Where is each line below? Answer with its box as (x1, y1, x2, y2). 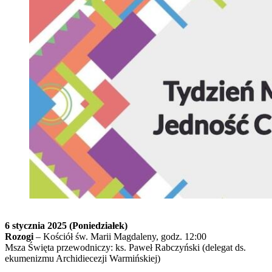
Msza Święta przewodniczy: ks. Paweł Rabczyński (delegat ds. (5, 242, 246, 253)
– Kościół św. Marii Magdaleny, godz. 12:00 (33, 231, 206, 242)
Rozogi (5, 231, 33, 242)
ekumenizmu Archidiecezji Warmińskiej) (5, 253, 160, 263)
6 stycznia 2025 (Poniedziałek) (5, 220, 127, 231)
